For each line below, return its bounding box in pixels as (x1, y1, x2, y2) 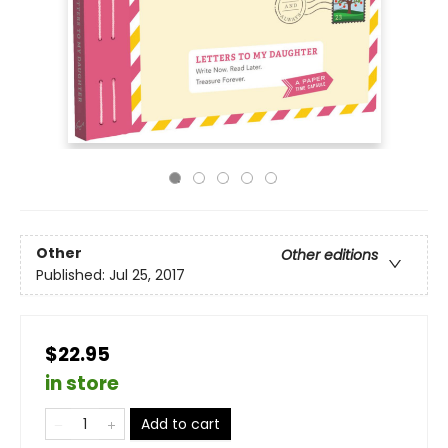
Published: (36, 265, 109, 286)
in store (45, 370, 119, 397)
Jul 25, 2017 (109, 265, 185, 286)
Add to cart (141, 414, 220, 434)
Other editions (281, 245, 378, 266)
